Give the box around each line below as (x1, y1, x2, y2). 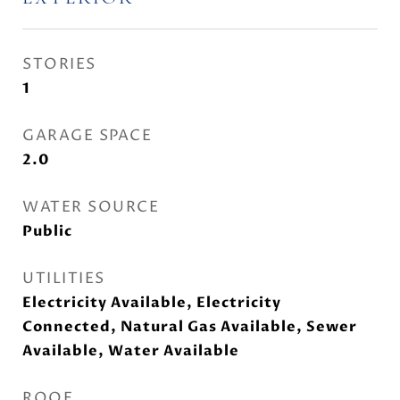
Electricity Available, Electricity (22, 293, 281, 312)
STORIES (22, 54, 96, 75)
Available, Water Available (22, 341, 239, 361)
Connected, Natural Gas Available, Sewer (22, 317, 357, 337)
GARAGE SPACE (22, 125, 152, 146)
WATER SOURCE (22, 196, 159, 218)
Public (22, 221, 72, 241)
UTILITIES (22, 268, 105, 289)
